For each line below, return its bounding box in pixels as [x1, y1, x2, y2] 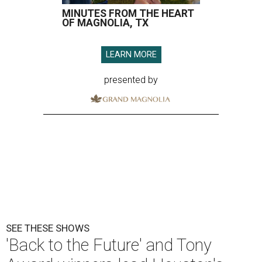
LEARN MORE [105, 50, 157, 60]
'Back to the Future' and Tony [6, 235, 212, 256]
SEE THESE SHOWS [6, 222, 89, 235]
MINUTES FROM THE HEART [62, 8, 194, 20]
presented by [104, 74, 158, 86]
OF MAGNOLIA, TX [62, 17, 149, 29]
